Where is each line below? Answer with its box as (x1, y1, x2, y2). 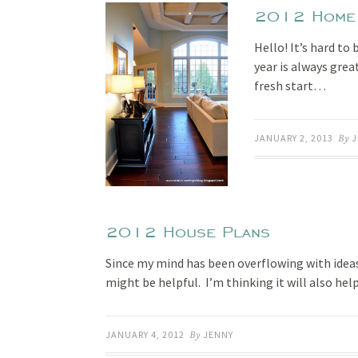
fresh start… (253, 78, 326, 93)
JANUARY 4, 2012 (105, 328, 185, 340)
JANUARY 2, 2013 (253, 132, 333, 144)
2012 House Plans (105, 221, 270, 242)
